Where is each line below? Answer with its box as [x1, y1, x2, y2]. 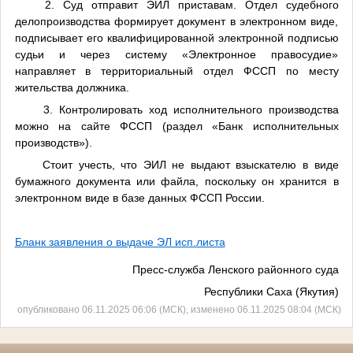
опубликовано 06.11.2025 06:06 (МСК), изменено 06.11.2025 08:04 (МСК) [17, 304, 341, 315]
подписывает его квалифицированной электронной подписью [14, 31, 339, 44]
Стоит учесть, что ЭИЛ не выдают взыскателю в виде [43, 158, 339, 171]
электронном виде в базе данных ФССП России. [14, 191, 265, 204]
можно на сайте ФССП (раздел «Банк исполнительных [14, 119, 339, 132]
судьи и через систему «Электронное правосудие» [14, 47, 339, 61]
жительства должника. [14, 80, 129, 94]
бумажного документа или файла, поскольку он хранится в [14, 174, 339, 188]
